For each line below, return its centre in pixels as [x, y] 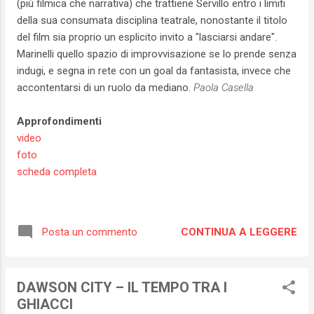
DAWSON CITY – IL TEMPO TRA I [122, 288]
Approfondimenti [59, 122]
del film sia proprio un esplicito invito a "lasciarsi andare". [147, 37]
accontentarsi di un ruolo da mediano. [105, 88]
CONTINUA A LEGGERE [239, 232]
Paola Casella [224, 88]
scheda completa [57, 172]
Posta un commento [90, 232]
